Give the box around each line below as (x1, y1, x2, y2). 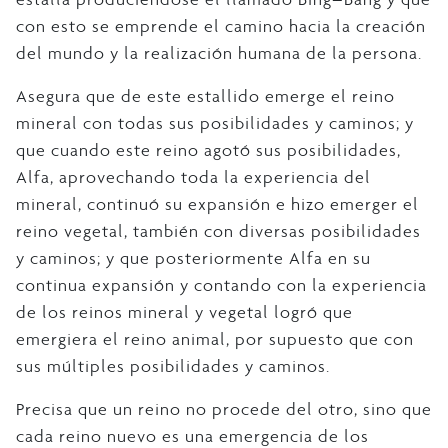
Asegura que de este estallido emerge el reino (16, 85, 395, 108)
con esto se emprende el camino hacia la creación (16, 15, 426, 38)
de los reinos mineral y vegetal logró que (16, 301, 353, 324)
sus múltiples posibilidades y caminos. (16, 355, 330, 378)
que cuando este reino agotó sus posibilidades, (16, 139, 401, 162)
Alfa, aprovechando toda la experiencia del (16, 166, 371, 189)
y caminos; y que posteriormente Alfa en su (16, 247, 371, 270)
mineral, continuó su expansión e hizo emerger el (16, 193, 419, 216)
